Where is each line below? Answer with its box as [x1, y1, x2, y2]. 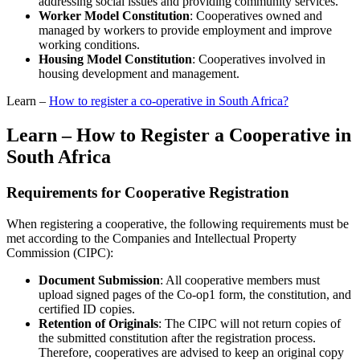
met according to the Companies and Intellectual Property [6, 231, 297, 245]
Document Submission [39, 272, 160, 287]
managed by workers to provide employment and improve [39, 23, 332, 38]
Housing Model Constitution [39, 52, 192, 67]
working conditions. [39, 38, 140, 52]
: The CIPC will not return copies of [158, 316, 341, 330]
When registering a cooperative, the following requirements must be [6, 216, 349, 231]
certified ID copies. [39, 301, 135, 316]
